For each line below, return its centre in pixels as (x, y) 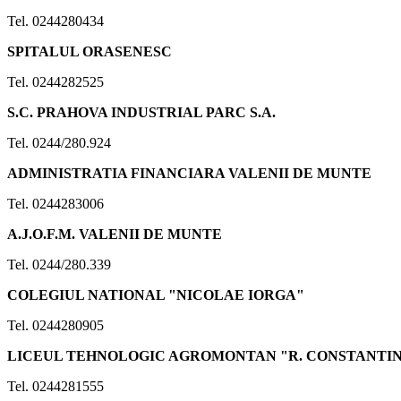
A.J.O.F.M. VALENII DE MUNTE (115, 234)
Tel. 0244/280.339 (59, 264)
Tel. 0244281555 (55, 386)
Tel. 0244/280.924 (59, 142)
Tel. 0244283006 (55, 203)
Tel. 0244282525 (55, 81)
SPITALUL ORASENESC (90, 51)
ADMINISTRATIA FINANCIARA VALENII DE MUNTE (189, 173)
